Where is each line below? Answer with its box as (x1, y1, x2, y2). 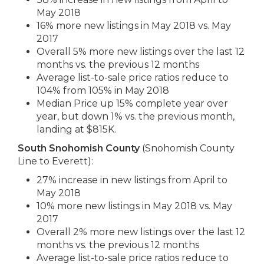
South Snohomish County (18, 143, 140, 154)
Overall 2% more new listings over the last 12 (37, 226, 245, 237)
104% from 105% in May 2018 (37, 85, 169, 96)
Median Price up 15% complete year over (37, 98, 228, 109)
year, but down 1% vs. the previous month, (37, 111, 235, 122)
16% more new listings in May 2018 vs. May (37, 20, 231, 31)
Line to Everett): (18, 156, 93, 167)
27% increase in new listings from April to (37, 174, 227, 186)
